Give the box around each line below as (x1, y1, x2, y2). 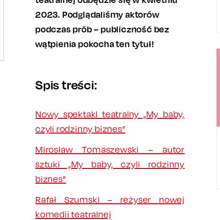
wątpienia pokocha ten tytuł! (35, 38, 154, 49)
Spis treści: (35, 77, 97, 92)
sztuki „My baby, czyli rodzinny (35, 159, 185, 169)
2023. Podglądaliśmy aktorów (35, 9, 160, 20)
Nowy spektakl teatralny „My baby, (35, 109, 185, 119)
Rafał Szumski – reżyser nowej (35, 194, 185, 205)
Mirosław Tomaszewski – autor (35, 144, 185, 155)
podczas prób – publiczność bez (35, 24, 170, 34)
